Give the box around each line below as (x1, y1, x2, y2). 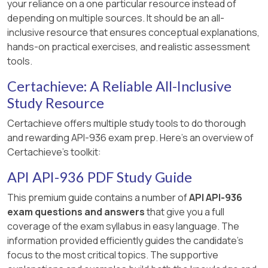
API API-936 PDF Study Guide (7, 168, 192, 185)
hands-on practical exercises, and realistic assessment (7, 39, 250, 53)
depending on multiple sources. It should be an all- (7, 11, 224, 25)
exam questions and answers (7, 205, 145, 218)
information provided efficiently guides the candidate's (7, 233, 243, 247)
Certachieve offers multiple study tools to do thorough (7, 116, 246, 130)
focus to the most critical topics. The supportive (7, 248, 218, 261)
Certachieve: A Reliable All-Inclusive (7, 77, 232, 95)
